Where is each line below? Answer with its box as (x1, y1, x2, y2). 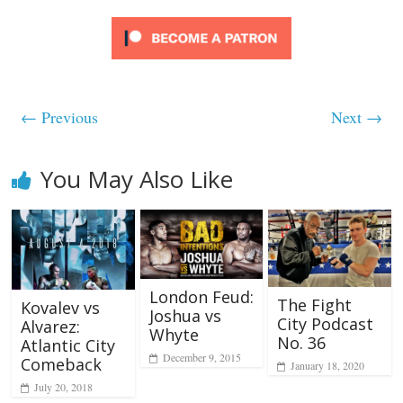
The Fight (276, 293, 352, 316)
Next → (330, 106, 382, 129)
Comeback (21, 353, 103, 375)
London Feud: (148, 286, 254, 309)
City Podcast (276, 312, 373, 335)
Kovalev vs (21, 296, 101, 318)
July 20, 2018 (34, 379, 94, 394)
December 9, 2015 (162, 350, 241, 365)
